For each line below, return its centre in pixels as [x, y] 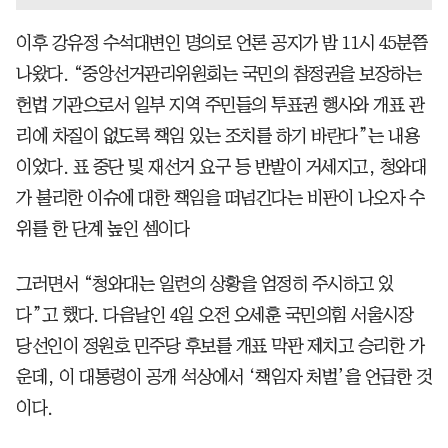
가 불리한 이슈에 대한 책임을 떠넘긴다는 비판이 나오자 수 [220, 197]
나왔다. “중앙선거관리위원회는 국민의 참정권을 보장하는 [218, 73]
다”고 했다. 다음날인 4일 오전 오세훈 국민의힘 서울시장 [214, 314]
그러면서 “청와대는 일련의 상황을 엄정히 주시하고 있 [205, 283]
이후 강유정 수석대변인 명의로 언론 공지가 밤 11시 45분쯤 [221, 42]
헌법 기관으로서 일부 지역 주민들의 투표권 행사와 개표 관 [220, 104]
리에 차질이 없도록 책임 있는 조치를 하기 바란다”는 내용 [217, 135]
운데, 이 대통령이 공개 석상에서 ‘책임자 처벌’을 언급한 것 [223, 376]
